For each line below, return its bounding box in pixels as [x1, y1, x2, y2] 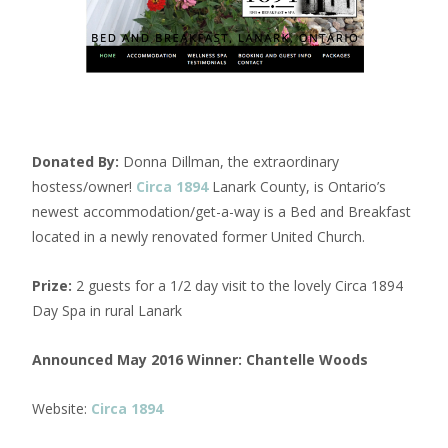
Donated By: [32, 151, 119, 171]
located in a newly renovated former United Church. [32, 226, 365, 246]
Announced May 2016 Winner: [32, 349, 242, 369]
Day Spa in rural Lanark [32, 300, 182, 320]
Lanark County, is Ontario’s [208, 176, 386, 196]
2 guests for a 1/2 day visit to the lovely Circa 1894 [72, 275, 403, 295]
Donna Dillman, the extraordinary [119, 151, 339, 171]
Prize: [32, 275, 72, 295]
